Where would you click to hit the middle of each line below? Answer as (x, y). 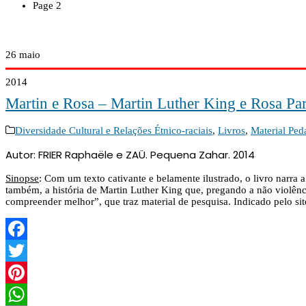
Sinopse (22, 179)
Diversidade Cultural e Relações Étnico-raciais (114, 131)
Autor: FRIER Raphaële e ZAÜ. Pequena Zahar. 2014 (130, 155)
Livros (232, 131)
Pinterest (24, 295)
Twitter (20, 273)
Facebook (26, 251)
